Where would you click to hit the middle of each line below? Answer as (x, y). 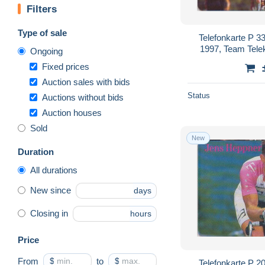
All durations (54, 170)
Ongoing (46, 51)
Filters (42, 9)
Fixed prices (66, 66)
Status (199, 95)
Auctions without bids (83, 97)
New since (51, 190)
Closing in (49, 214)
